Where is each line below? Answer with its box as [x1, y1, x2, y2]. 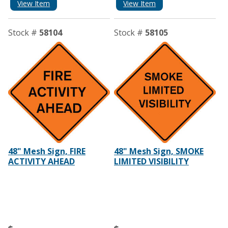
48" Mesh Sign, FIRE [8, 146, 85, 157]
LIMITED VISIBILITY [113, 156, 189, 167]
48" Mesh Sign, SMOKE [113, 146, 204, 157]
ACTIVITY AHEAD [8, 156, 75, 167]
